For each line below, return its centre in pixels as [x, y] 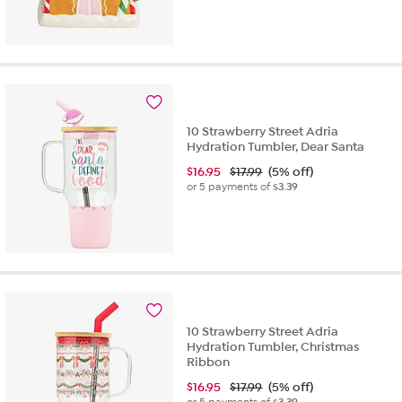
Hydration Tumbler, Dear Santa [276, 147]
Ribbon [209, 363]
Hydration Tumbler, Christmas [273, 347]
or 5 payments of [230, 187]
